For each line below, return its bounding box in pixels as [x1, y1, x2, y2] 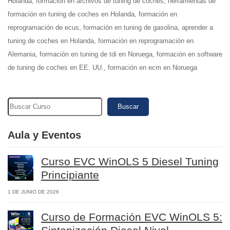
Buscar [118, 103, 139, 110]
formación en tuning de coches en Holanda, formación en [8, 10, 177, 18]
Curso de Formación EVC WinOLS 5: [41, 211, 222, 223]
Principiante [41, 169, 99, 181]
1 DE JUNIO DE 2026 [8, 189, 59, 195]
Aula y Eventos [8, 129, 81, 141]
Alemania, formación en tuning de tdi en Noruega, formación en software [8, 50, 222, 58]
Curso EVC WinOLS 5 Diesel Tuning [41, 156, 219, 167]
